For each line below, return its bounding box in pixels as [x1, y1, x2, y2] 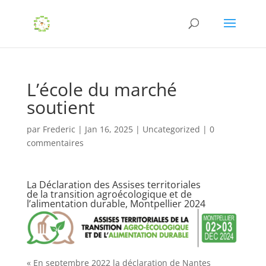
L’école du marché [26, 77, 177, 102]
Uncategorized [142, 123, 200, 135]
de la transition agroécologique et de [26, 188, 192, 201]
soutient [26, 95, 95, 119]
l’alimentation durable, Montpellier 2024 [26, 197, 205, 210]
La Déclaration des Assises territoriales [26, 178, 201, 191]
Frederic [42, 123, 75, 135]
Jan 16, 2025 [84, 123, 133, 135]
